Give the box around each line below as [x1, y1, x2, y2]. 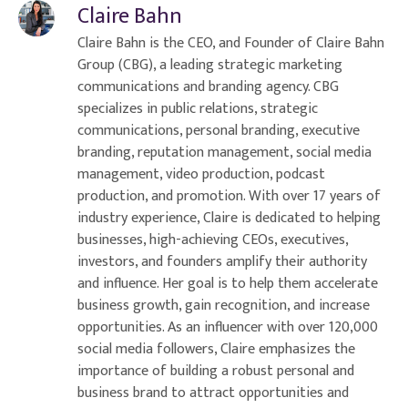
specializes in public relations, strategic [77, 96, 318, 121]
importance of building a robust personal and [77, 358, 354, 383]
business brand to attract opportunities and [77, 380, 349, 405]
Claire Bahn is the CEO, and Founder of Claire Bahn [77, 30, 384, 56]
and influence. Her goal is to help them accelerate [77, 270, 378, 296]
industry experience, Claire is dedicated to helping [77, 205, 381, 230]
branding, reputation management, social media [77, 139, 372, 165]
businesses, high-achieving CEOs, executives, [77, 227, 348, 252]
